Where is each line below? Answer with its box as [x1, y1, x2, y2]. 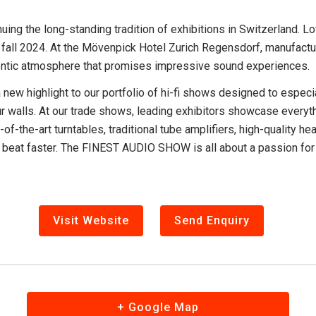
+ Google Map [116, 300, 199, 314]
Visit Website [52, 214, 129, 227]
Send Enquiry [174, 214, 250, 227]
